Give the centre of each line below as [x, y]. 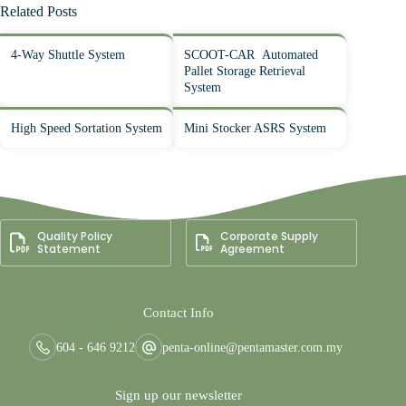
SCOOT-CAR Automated [251, 54]
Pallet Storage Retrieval [245, 71]
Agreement [253, 248]
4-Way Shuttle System [68, 54]
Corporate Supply [270, 236]
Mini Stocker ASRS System [256, 128]
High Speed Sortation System [87, 128]
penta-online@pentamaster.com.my [253, 348]
